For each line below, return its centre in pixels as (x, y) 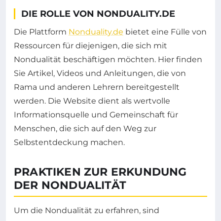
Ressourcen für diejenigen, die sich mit (91, 46)
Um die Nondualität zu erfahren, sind (87, 211)
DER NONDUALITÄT (70, 185)
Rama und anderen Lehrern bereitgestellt (97, 87)
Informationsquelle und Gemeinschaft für (96, 115)
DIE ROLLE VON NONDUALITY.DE (98, 14)
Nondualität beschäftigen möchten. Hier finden (108, 60)
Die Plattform (41, 32)
